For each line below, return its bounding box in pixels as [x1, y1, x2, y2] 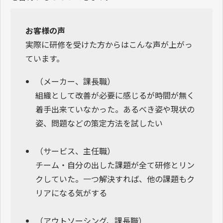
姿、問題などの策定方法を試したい [35, 116, 163, 129]
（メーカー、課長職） [35, 75, 115, 87]
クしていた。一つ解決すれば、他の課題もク [35, 172, 195, 185]
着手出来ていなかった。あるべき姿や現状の [35, 103, 195, 115]
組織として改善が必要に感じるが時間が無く [35, 89, 195, 101]
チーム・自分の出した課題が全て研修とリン [35, 158, 195, 171]
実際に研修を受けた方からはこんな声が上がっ [25, 38, 193, 50]
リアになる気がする [35, 186, 107, 199]
